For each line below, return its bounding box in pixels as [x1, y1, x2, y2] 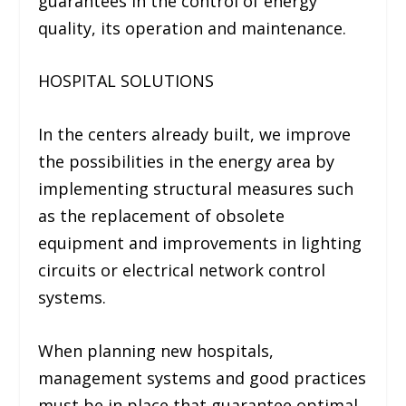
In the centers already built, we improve [38, 123, 352, 146]
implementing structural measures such [38, 178, 354, 200]
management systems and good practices [38, 366, 367, 389]
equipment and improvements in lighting [38, 232, 362, 255]
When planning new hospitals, [38, 339, 275, 362]
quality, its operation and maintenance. [38, 16, 347, 39]
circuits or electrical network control [38, 259, 326, 282]
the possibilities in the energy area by [38, 150, 335, 173]
